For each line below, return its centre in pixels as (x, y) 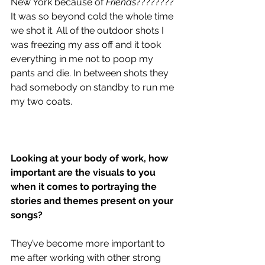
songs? (27, 215)
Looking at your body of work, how (91, 158)
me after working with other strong (87, 257)
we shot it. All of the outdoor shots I (88, 30)
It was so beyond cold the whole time (93, 16)
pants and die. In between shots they (91, 73)
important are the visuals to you (84, 172)
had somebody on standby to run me (93, 87)
